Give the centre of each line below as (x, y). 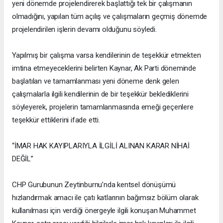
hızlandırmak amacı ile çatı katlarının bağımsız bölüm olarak (105, 197)
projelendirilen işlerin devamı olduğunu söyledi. (85, 29)
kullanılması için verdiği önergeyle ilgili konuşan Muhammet (104, 210)
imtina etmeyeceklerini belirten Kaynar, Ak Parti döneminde (104, 68)
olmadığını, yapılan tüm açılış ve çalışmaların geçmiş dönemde (110, 16)
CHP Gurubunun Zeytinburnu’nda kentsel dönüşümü (94, 184)
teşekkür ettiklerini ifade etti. (56, 120)
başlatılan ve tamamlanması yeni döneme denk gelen (96, 81)
